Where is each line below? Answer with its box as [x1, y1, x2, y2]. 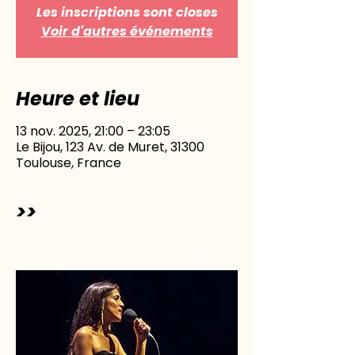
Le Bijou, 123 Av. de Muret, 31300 [16, 138, 204, 156]
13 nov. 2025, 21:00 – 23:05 [16, 122, 170, 140]
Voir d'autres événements [40, 22, 213, 40]
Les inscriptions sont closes [36, 3, 218, 21]
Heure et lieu [16, 86, 139, 112]
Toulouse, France [16, 154, 121, 172]
